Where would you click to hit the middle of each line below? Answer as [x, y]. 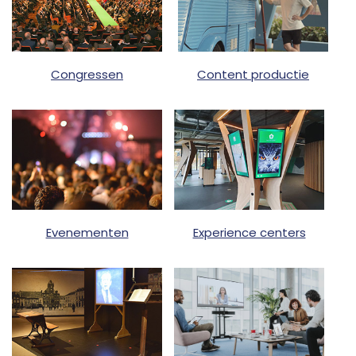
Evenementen [87, 232]
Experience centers [249, 232]
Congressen [87, 74]
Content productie [253, 74]
